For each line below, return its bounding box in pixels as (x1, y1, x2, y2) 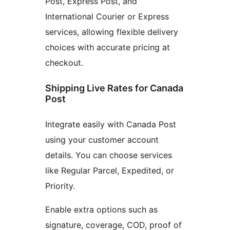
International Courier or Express (45, 11, 169, 22)
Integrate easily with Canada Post (45, 119, 176, 129)
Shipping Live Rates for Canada (45, 82, 183, 93)
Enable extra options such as (45, 204, 158, 215)
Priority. (45, 180, 75, 191)
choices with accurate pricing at (45, 42, 170, 52)
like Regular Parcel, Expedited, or (45, 165, 174, 176)
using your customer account (45, 134, 159, 145)
